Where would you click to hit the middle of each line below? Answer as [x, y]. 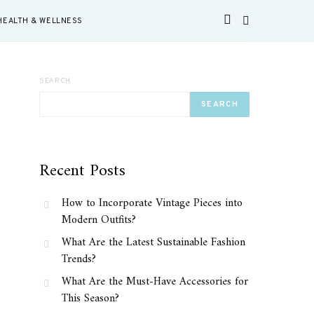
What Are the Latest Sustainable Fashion [153, 243]
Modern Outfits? [99, 220]
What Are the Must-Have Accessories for [155, 282]
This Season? [90, 299]
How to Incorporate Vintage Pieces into [152, 203]
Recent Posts [82, 171]
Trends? [79, 259]
